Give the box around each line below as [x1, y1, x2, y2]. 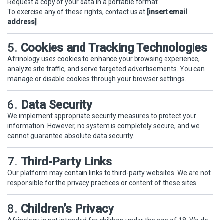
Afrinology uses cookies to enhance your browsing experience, [7, 55, 200, 63]
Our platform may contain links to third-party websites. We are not [7, 169, 211, 177]
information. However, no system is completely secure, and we [7, 122, 200, 130]
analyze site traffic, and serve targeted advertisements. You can [7, 65, 205, 73]
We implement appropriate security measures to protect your [7, 112, 196, 120]
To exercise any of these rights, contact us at [7, 8, 147, 16]
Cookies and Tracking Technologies [21, 41, 207, 55]
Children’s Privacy [21, 202, 114, 216]
